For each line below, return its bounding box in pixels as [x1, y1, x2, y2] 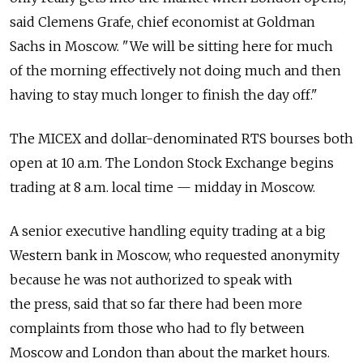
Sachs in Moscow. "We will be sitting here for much [10, 38, 333, 54]
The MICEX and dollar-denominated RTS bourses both [10, 130, 353, 147]
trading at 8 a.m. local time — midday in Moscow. [10, 179, 315, 195]
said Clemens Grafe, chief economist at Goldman [10, 14, 315, 30]
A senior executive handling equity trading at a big [10, 223, 326, 239]
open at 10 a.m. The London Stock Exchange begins [10, 155, 334, 171]
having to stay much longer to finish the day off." [10, 87, 318, 103]
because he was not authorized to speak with [10, 271, 293, 288]
